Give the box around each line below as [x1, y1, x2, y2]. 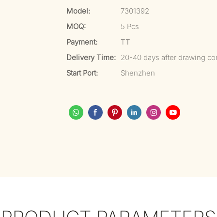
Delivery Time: [66, 53, 116, 62]
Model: [66, 6, 90, 15]
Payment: [66, 37, 97, 46]
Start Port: [66, 68, 98, 77]
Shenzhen [121, 68, 155, 77]
